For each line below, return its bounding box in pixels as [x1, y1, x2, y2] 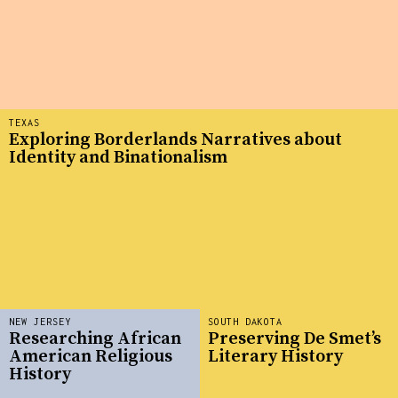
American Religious [9, 346, 172, 369]
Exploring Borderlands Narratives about [9, 129, 342, 152]
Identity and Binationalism [9, 147, 227, 170]
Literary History [208, 346, 343, 369]
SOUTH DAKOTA [208, 315, 283, 327]
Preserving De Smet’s [208, 328, 381, 351]
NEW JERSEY [9, 315, 71, 327]
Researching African [9, 328, 181, 351]
